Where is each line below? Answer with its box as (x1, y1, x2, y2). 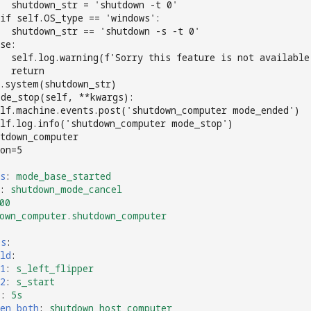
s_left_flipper (16, 261, 94, 275)
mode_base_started (16, 169, 111, 183)
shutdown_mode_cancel (10, 182, 122, 196)
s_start (16, 274, 55, 288)
